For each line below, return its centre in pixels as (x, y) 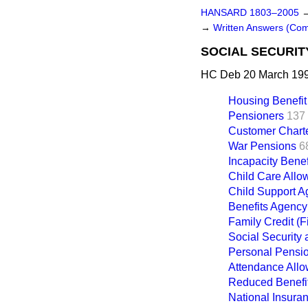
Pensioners (256, 116)
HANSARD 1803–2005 (250, 13)
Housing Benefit (267, 101)
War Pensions (262, 146)
